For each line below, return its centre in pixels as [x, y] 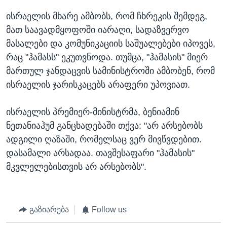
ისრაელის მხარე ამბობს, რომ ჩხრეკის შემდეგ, [107, 16]
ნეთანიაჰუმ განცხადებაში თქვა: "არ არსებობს [104, 126]
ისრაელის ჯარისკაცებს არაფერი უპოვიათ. [98, 85]
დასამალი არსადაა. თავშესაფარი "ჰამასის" [100, 153]
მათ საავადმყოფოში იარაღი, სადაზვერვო [98, 30]
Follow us [109, 210]
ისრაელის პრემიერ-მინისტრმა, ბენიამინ [93, 112]
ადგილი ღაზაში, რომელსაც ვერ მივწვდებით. [104, 140]
